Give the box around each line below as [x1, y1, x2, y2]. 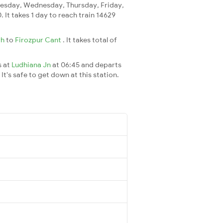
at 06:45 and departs [52, 60, 121, 69]
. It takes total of [63, 35, 117, 44]
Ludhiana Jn [11, 60, 52, 69]
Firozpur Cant [15, 35, 63, 44]
